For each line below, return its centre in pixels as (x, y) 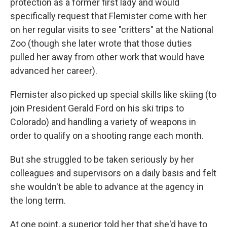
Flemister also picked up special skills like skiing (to (113, 94)
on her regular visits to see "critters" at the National (112, 29)
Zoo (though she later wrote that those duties (101, 43)
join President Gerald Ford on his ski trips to (97, 108)
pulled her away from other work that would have (107, 57)
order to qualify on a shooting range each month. (107, 135)
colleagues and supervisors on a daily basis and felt (113, 173)
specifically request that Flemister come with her (108, 16)
